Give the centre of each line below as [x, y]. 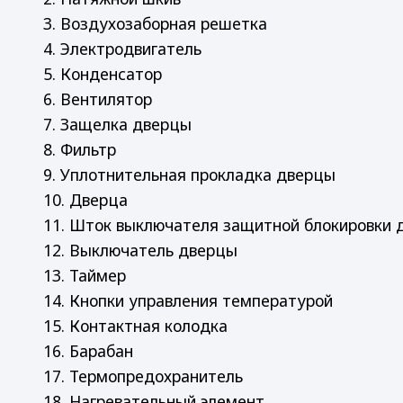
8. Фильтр [80, 149]
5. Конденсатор [103, 73]
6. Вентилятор [98, 99]
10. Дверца [85, 199]
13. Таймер [85, 275]
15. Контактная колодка [135, 325]
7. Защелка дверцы [117, 124]
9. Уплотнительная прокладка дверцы [189, 174]
